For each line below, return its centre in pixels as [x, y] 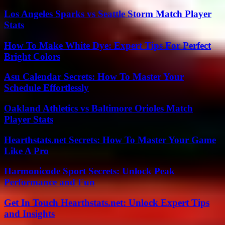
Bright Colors [32, 56]
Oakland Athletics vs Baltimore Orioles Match [98, 108]
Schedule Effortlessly [46, 88]
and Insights [29, 214]
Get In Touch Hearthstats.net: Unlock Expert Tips [107, 203]
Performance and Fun [49, 182]
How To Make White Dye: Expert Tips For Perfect [107, 45]
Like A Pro [26, 151]
